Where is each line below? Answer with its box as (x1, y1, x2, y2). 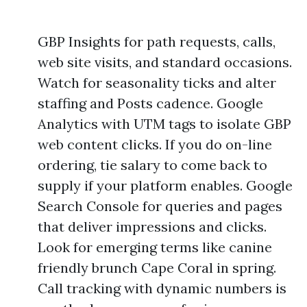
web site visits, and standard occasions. (38, 53, 292, 71)
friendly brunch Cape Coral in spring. (38, 259, 276, 276)
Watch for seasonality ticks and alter (38, 74, 276, 91)
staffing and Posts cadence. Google (38, 95, 263, 112)
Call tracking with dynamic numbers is (38, 280, 286, 297)
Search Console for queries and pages (38, 197, 282, 214)
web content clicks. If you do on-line (38, 136, 272, 153)
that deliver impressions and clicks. (38, 218, 267, 235)
